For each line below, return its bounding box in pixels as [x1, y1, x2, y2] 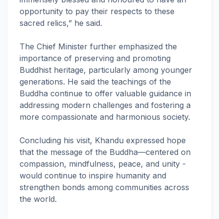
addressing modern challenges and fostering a [20, 100, 191, 110]
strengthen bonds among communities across [20, 182, 189, 192]
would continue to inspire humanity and [20, 171, 166, 180]
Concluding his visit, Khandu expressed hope [20, 135, 186, 145]
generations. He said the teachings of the [20, 77, 171, 87]
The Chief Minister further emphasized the [20, 42, 177, 51]
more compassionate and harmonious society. [20, 112, 190, 122]
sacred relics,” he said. [20, 18, 102, 28]
